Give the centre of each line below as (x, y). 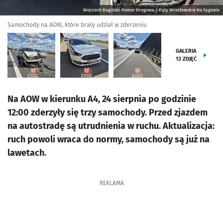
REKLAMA (111, 183)
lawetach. (27, 153)
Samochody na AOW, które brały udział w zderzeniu (77, 25)
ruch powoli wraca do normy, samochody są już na (109, 139)
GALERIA (186, 51)
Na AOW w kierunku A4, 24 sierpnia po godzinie (102, 99)
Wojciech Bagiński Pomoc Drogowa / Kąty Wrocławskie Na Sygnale (151, 10)
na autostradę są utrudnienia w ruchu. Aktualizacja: (111, 126)
